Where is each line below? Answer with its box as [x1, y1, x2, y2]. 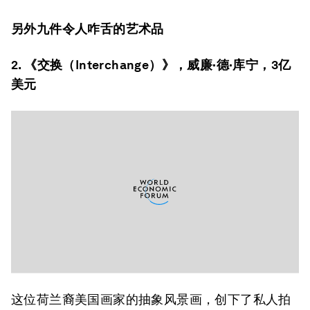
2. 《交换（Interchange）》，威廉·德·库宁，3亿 [11, 57, 291, 72]
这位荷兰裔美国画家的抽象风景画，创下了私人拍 [11, 292, 291, 307]
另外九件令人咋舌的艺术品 [11, 21, 164, 36]
